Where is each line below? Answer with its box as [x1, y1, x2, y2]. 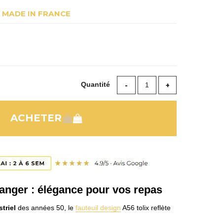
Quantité [81, 80, 112, 89]
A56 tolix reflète [120, 204, 171, 212]
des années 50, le [15, 204, 75, 212]
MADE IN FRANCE [1, 8, 71, 18]
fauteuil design [75, 204, 121, 212]
